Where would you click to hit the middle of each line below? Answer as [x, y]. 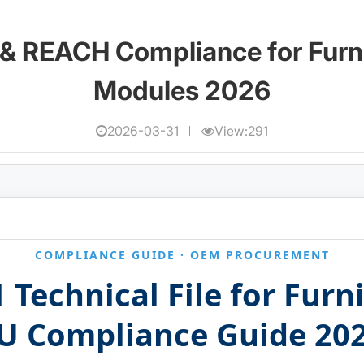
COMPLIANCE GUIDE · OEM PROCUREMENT [182, 254]
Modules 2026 [182, 90]
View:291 [241, 131]
